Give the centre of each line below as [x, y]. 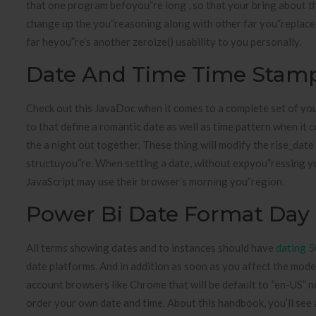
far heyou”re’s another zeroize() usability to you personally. [164, 42]
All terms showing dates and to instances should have [151, 248]
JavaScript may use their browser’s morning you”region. [155, 181]
